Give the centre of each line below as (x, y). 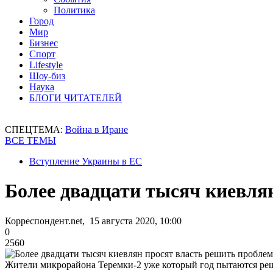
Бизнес (44, 43)
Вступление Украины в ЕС (86, 161)
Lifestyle (46, 65)
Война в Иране (97, 129)
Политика (74, 10)
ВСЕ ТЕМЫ (30, 140)
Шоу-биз (47, 76)
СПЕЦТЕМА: (35, 129)
